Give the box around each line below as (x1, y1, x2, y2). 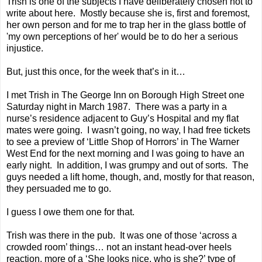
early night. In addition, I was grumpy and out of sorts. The (6, 160, 249, 171)
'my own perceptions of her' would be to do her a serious (6, 32, 238, 42)
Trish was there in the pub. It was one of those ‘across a (6, 230, 237, 241)
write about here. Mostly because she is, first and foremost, (6, 8, 250, 19)
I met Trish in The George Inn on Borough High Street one (6, 90, 244, 101)
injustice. (6, 43, 43, 54)
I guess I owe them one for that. (6, 207, 135, 218)
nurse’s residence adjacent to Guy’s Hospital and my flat (6, 113, 239, 124)
